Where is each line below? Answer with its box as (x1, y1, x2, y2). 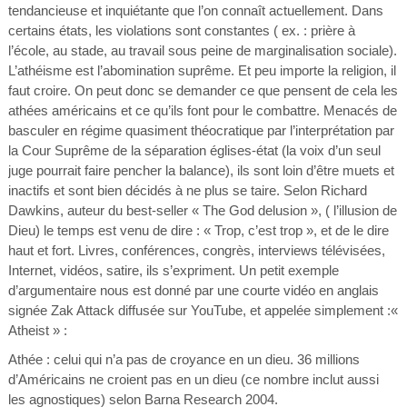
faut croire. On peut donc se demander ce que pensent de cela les (7, 83, 398, 98)
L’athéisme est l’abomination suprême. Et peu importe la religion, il (7, 63, 396, 78)
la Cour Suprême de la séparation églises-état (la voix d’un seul (7, 143, 381, 158)
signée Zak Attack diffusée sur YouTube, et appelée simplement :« (7, 303, 398, 318)
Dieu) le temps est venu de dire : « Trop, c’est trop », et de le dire (7, 223, 389, 238)
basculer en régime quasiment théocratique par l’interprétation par (7, 123, 394, 138)
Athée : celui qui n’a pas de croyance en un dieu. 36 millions (7, 352, 360, 367)
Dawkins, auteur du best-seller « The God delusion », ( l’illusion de (7, 203, 397, 218)
